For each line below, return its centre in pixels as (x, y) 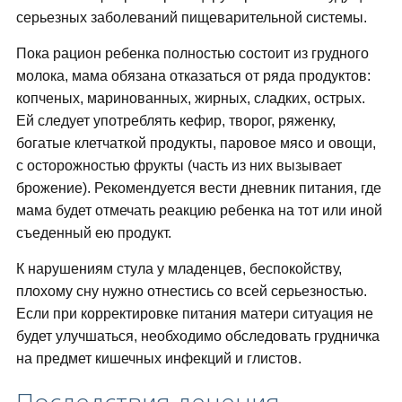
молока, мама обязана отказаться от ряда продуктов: (193, 76)
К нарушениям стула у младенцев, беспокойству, (179, 269)
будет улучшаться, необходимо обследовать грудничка (197, 336)
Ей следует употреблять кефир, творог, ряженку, (175, 121)
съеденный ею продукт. (93, 233)
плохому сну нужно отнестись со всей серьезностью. (191, 292)
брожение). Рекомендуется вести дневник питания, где (198, 188)
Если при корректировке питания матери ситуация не (194, 314)
